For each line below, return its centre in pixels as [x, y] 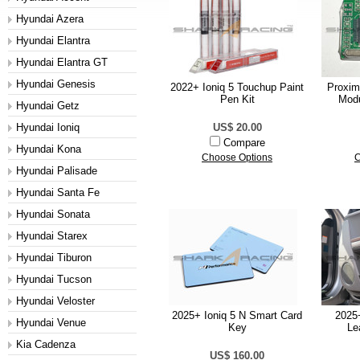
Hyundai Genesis [56, 84]
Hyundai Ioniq [48, 127]
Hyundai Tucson [54, 279]
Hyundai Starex [52, 236]
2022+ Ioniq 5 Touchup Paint [237, 87]
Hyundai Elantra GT [62, 62]
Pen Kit [237, 99]
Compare [244, 143]
